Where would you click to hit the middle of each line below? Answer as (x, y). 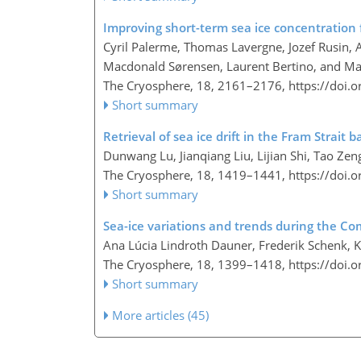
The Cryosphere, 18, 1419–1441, (196, 174)
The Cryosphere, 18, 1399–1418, (196, 264)
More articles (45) (161, 315)
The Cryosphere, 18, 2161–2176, (196, 85)
